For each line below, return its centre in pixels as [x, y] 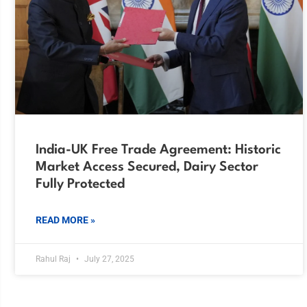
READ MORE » [65, 220]
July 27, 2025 [108, 259]
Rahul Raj [54, 259]
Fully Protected [80, 185]
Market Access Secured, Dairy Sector [147, 168]
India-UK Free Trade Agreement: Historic [158, 150]
